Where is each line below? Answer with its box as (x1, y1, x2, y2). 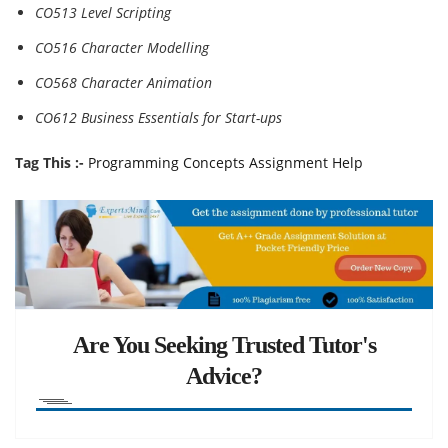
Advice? (186, 362, 262, 389)
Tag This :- (15, 153, 84, 172)
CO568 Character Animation (35, 73, 212, 92)
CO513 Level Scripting (35, 3, 171, 22)
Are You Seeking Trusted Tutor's (72, 331, 376, 358)
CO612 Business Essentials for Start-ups (35, 108, 282, 127)
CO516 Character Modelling (35, 38, 209, 57)
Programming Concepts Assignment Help (88, 153, 363, 172)
